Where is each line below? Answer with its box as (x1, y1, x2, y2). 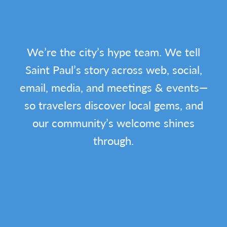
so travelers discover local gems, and (24, 97, 203, 113)
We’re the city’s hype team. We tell (27, 44, 200, 60)
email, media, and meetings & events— (19, 79, 208, 95)
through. (93, 132, 134, 148)
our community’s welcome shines (32, 115, 195, 131)
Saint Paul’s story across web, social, (25, 61, 202, 78)
